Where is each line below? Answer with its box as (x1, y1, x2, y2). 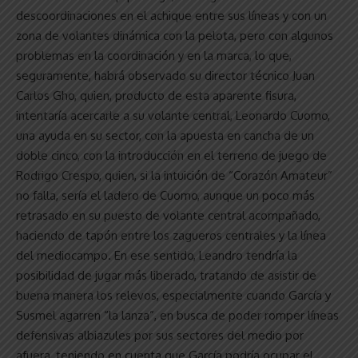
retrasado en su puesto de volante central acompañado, (16, 207, 320, 223)
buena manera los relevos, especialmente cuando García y (16, 287, 331, 303)
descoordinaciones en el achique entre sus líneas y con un (16, 7, 327, 23)
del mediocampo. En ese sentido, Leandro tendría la (16, 247, 297, 263)
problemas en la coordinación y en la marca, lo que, (16, 47, 292, 63)
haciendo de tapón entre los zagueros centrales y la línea (16, 227, 326, 243)
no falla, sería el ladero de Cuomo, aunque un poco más (16, 187, 315, 203)
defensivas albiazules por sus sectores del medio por (16, 327, 304, 343)
